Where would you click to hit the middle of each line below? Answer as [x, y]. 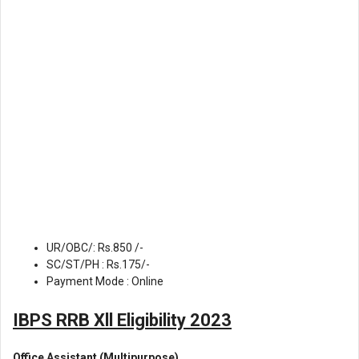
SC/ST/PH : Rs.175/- [98, 264]
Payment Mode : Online [105, 281]
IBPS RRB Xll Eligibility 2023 [122, 320]
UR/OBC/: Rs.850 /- [95, 247]
